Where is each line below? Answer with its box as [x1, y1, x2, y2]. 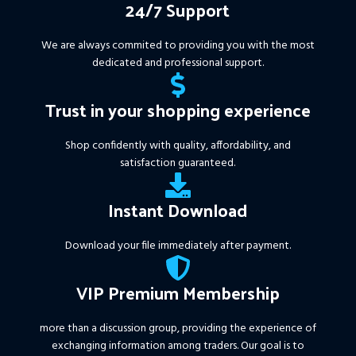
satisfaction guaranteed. [120, 153, 236, 172]
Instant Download [108, 193, 248, 226]
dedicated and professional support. [91, 53, 264, 72]
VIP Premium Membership [75, 276, 280, 308]
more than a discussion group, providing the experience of [40, 319, 316, 338]
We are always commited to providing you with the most [41, 36, 315, 55]
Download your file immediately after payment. [64, 236, 291, 255]
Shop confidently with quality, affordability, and [64, 136, 291, 155]
